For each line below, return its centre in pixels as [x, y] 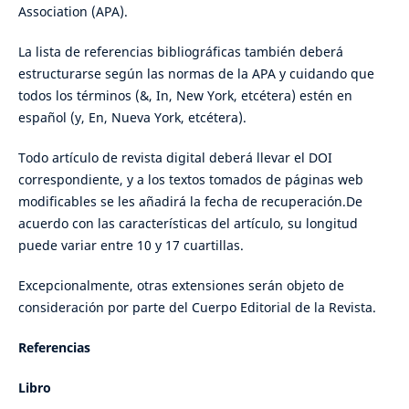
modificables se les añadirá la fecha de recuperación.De [190, 202]
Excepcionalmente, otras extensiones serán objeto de [181, 286]
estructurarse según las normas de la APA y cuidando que [196, 74]
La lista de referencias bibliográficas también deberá [180, 52]
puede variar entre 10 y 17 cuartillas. [131, 246]
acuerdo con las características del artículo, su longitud [188, 224]
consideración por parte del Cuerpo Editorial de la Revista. [197, 308]
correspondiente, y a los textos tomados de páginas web [190, 180]
